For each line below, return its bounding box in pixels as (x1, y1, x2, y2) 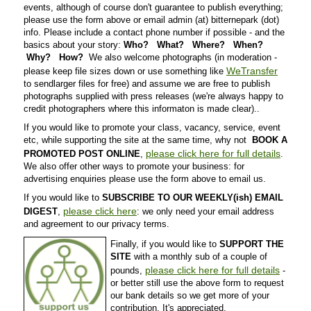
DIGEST (24, 205, 58, 217)
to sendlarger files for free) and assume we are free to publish (24, 78, 270, 89)
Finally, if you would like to (110, 238, 219, 249)
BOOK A (252, 134, 287, 145)
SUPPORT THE (219, 238, 284, 249)
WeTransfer (226, 65, 278, 76)
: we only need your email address (137, 205, 274, 217)
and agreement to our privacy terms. (24, 218, 169, 229)
